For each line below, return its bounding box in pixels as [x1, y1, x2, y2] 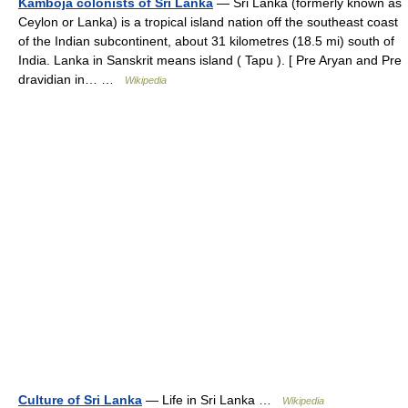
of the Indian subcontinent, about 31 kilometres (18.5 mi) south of [18, 34, 394, 48]
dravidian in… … [18, 72, 125, 87]
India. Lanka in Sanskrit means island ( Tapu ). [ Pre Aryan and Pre [18, 53, 402, 67]
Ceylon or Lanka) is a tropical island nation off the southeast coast [18, 15, 398, 29]
